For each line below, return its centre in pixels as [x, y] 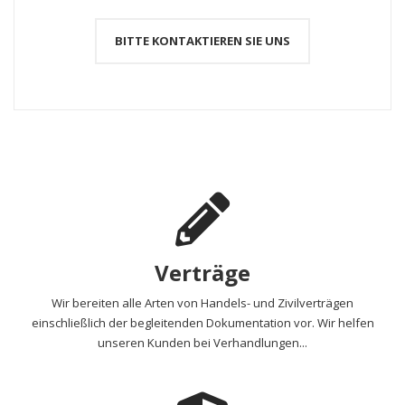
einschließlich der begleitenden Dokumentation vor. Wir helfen [202, 323]
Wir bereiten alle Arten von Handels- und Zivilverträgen [202, 303]
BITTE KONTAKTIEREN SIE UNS [202, 41]
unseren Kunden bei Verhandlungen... [202, 343]
